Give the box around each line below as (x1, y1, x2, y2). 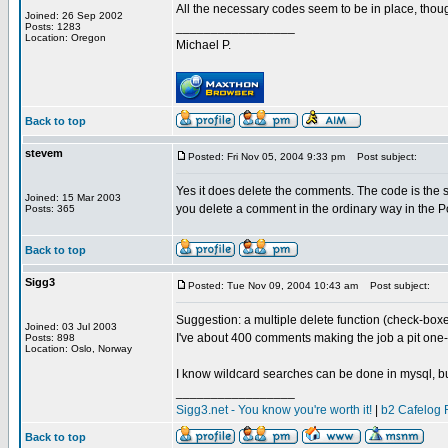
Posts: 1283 (25, 21, 81, 32)
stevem (25, 147, 63, 159)
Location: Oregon (25, 32, 106, 43)
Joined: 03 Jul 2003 (25, 321, 117, 332)
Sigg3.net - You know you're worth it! (176, 403, 372, 417)
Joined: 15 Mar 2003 (25, 192, 121, 203)
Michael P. (176, 38, 231, 52)
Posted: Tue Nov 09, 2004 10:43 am (188, 280, 358, 291)
